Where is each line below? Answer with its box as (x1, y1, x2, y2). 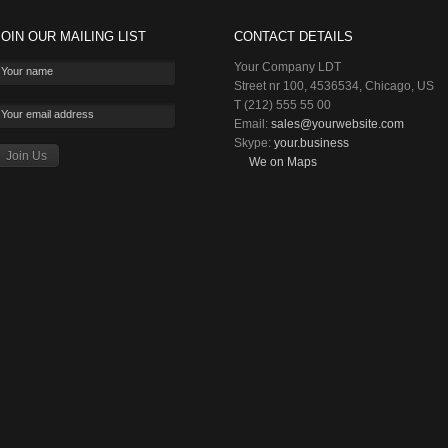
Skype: (234, 136, 274, 150)
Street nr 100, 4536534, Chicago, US (234, 79, 434, 93)
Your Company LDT (234, 60, 341, 74)
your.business (274, 136, 349, 150)
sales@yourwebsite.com (271, 117, 404, 131)
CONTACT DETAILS (234, 29, 353, 44)
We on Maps (249, 155, 317, 169)
